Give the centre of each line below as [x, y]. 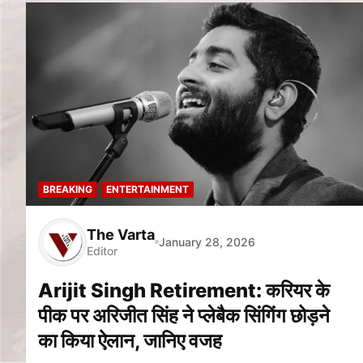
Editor [102, 251]
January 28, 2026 [207, 242]
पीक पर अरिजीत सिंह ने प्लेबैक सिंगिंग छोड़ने [184, 315]
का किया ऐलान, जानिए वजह [130, 340]
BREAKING [68, 189]
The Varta [121, 235]
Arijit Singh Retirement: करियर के [184, 290]
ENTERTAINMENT [147, 189]
